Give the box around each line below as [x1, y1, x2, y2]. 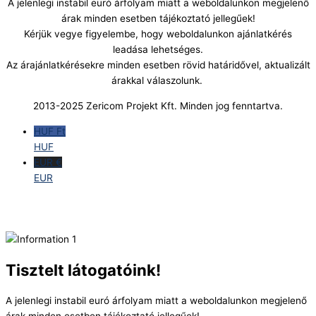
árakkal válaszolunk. [111, 75, 205, 87]
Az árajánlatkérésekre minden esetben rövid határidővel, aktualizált [6, 59, 310, 71]
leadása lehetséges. [113, 44, 203, 56]
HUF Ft [34, 125, 66, 137]
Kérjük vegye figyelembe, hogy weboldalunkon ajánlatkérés [24, 28, 292, 40]
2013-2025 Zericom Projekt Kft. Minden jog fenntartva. [33, 100, 283, 112]
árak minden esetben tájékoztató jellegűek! [61, 13, 255, 25]
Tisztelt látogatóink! [6, 260, 161, 279]
